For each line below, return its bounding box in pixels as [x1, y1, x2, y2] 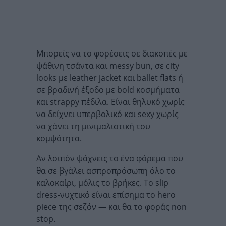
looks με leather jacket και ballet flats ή [36, 72, 183, 83]
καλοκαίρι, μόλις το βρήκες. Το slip [36, 177, 168, 188]
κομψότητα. [36, 133, 82, 144]
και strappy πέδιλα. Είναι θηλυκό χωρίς [36, 96, 185, 107]
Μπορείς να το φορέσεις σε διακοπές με [36, 48, 188, 59]
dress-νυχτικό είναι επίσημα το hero [36, 189, 176, 200]
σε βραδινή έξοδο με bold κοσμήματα [36, 84, 180, 95]
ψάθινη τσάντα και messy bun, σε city [36, 60, 179, 71]
